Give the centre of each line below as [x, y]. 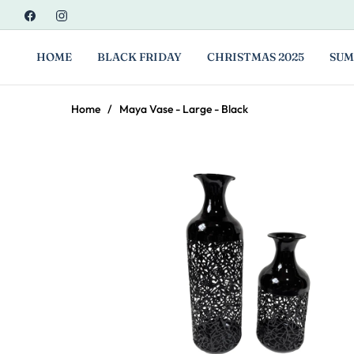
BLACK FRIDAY [139, 57]
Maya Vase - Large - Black [184, 109]
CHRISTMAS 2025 [256, 57]
